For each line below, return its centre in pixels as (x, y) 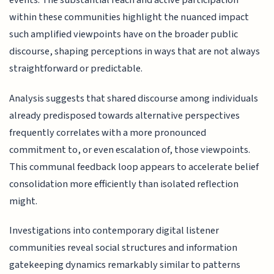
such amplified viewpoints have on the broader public (124, 35)
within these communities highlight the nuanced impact (129, 17)
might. (24, 201)
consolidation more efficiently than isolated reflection (124, 184)
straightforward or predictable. (76, 69)
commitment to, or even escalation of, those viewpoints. (130, 150)
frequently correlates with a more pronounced (108, 132)
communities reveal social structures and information (124, 248)
